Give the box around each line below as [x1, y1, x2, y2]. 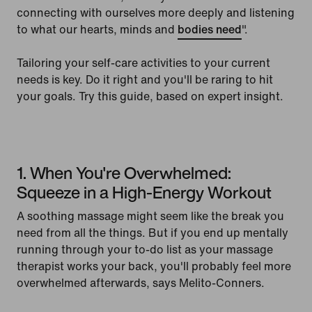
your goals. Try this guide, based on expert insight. [17, 88, 283, 105]
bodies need [178, 21, 242, 38]
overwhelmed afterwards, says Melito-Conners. [17, 274, 265, 292]
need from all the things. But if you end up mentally [17, 224, 288, 242]
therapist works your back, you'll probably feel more [17, 258, 291, 275]
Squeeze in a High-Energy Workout [17, 180, 272, 205]
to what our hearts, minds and [17, 21, 178, 38]
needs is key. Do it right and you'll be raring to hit [17, 71, 273, 88]
